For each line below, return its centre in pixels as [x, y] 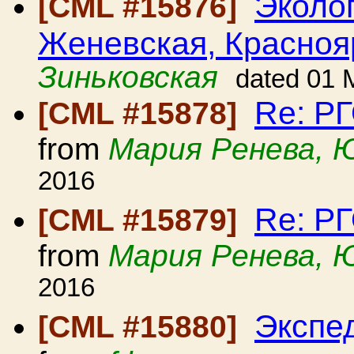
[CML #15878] [142, 113]
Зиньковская [128, 77]
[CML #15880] [142, 327]
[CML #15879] [142, 220]
